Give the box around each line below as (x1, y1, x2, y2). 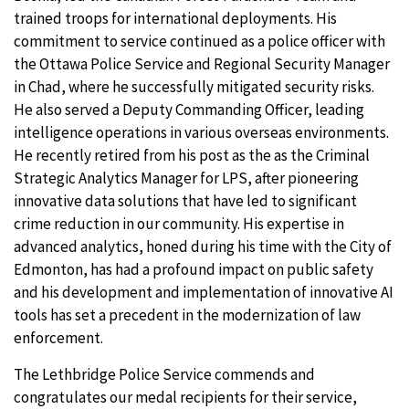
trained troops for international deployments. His (14, 8, 337, 28)
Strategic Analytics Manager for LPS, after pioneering (14, 168, 359, 188)
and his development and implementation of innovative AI (14, 282, 393, 302)
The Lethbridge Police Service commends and (14, 364, 315, 384)
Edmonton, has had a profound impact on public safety (14, 259, 373, 279)
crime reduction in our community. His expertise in (14, 214, 344, 234)
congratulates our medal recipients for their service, (14, 387, 357, 407)
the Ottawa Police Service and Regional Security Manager (14, 54, 390, 74)
